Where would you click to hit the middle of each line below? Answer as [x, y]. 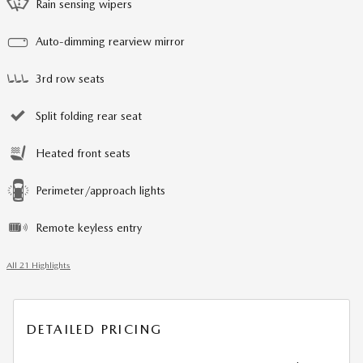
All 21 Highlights [38, 265]
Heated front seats [83, 153]
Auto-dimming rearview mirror [110, 41]
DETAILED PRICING [95, 329]
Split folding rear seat [89, 116]
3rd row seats [70, 79]
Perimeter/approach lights [100, 190]
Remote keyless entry [89, 228]
